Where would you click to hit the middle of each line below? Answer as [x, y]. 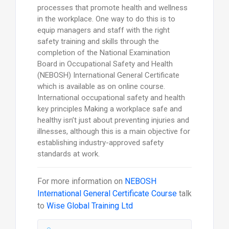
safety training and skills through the [98, 41]
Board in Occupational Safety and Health [105, 64]
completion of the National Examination [104, 52]
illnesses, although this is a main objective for [113, 131]
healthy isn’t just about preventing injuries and [113, 120]
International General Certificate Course [107, 193]
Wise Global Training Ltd [89, 205]
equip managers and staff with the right [103, 30]
